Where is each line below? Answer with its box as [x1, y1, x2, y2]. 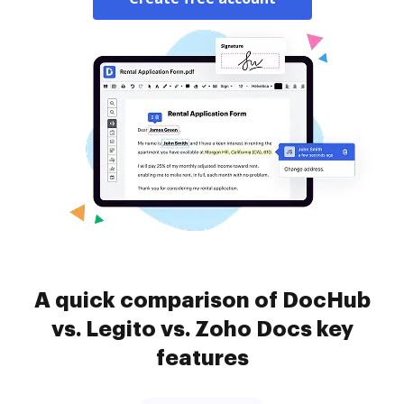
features [155, 347, 249, 369]
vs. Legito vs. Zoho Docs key [50, 318, 353, 340]
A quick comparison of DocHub [33, 289, 371, 311]
